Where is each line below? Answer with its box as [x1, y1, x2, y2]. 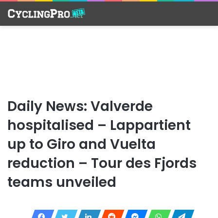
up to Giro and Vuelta [7, 134, 156, 154]
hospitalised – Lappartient [7, 115, 191, 135]
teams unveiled [7, 172, 116, 192]
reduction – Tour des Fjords [7, 153, 197, 173]
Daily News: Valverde [7, 96, 153, 116]
